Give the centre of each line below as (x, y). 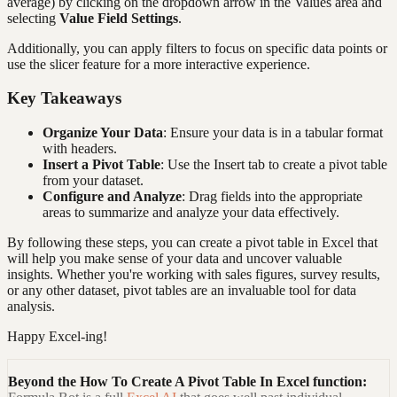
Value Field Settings (119, 18)
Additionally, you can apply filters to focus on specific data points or (197, 48)
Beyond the (44, 382)
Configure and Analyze (112, 197)
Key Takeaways (64, 98)
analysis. (31, 307)
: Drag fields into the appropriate (272, 197)
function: (338, 382)
